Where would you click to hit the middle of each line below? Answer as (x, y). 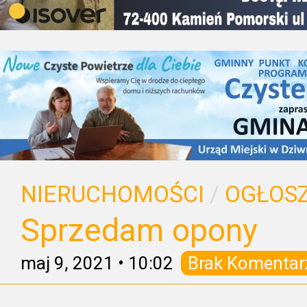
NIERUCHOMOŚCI (112, 194)
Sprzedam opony (139, 230)
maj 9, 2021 (67, 263)
